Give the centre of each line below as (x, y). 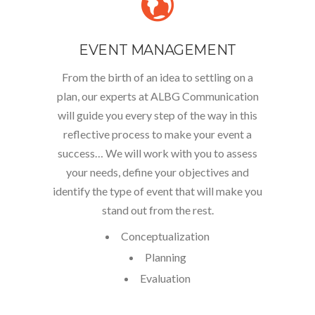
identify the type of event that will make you (157, 191)
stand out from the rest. (157, 210)
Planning (165, 257)
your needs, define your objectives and (157, 172)
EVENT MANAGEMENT (157, 50)
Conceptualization (165, 236)
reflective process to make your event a (157, 134)
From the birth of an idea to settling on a (157, 77)
